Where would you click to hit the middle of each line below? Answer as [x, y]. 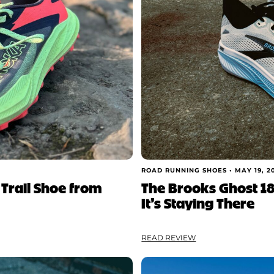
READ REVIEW [169, 238]
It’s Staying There [198, 203]
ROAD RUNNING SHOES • [188, 171]
